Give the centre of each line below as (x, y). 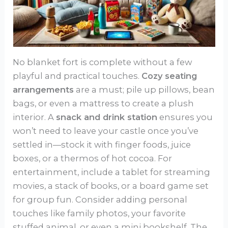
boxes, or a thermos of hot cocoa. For (93, 158)
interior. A (35, 117)
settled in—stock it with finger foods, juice (102, 144)
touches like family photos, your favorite (99, 213)
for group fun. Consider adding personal (100, 199)
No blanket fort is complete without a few (103, 62)
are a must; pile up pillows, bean (145, 89)
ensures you (185, 117)
